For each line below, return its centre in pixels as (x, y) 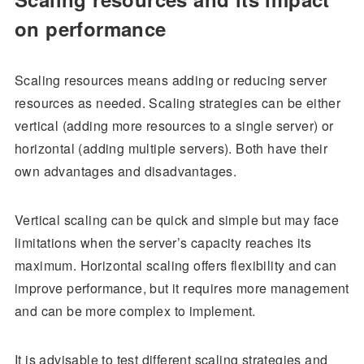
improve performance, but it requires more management (182, 288)
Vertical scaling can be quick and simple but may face (177, 220)
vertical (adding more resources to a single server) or (174, 126)
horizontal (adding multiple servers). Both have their (171, 149)
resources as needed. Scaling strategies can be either (178, 103)
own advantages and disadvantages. (126, 171)
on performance (90, 29)
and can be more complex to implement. (135, 311)
